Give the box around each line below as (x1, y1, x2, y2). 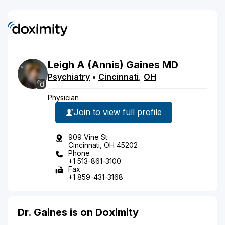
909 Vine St (68, 132, 107, 141)
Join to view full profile (74, 107, 162, 117)
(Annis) (87, 58, 124, 71)
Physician (48, 93, 79, 102)
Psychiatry (48, 71, 90, 82)
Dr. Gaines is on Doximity (18, 206, 139, 218)
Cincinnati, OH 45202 (68, 140, 138, 149)
